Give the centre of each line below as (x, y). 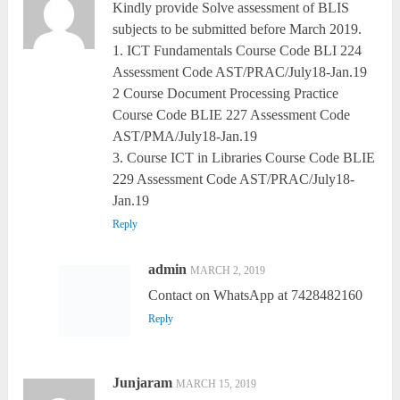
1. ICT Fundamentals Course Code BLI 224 (237, 51)
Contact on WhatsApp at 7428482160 (255, 296)
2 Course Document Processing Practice (226, 94)
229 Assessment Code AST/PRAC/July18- (234, 179)
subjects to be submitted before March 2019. (237, 29)
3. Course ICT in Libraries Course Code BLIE (244, 158)
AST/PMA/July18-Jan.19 (185, 137)
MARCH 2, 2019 (227, 271)
